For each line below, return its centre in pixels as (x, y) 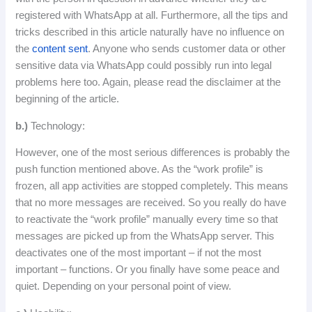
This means (262, 186)
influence (250, 32)
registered (38, 16)
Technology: (57, 126)
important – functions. (66, 270)
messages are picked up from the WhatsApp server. (135, 236)
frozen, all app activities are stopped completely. (125, 186)
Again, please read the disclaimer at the (192, 83)
